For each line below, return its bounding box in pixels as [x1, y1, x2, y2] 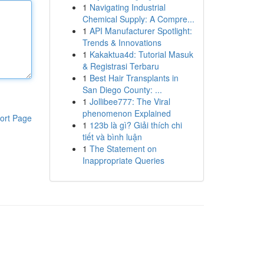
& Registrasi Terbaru [82, 60, 159, 72]
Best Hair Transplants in [89, 72, 179, 84]
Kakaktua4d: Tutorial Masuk [89, 48, 193, 60]
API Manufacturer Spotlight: [89, 25, 192, 37]
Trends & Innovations [82, 37, 161, 48]
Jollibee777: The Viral [89, 95, 170, 107]
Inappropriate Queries [82, 154, 164, 166]
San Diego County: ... [82, 84, 162, 95]
